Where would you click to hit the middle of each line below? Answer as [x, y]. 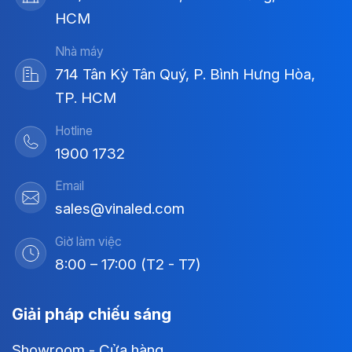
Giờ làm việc [88, 242]
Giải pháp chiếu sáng [92, 313]
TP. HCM [85, 97]
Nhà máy [79, 51]
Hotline [73, 130]
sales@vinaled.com [119, 209]
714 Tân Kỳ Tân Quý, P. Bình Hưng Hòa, [185, 74]
